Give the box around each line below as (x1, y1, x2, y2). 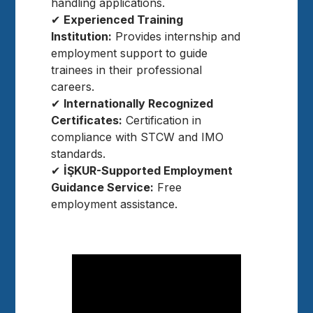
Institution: (51, 29, 112, 44)
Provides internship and (112, 29, 241, 44)
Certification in (122, 113, 202, 128)
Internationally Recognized (64, 96, 214, 111)
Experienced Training (64, 13, 184, 27)
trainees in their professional (51, 63, 203, 78)
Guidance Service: (51, 180, 154, 195)
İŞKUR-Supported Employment (64, 163, 233, 178)
